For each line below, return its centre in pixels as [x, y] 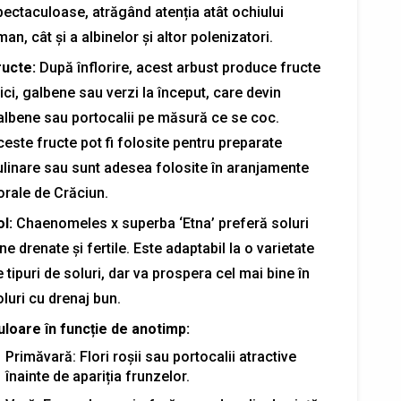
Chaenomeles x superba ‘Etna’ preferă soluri [160, 223]
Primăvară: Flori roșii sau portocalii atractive [150, 357]
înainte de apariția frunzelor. [97, 376]
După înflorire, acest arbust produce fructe [178, 68]
